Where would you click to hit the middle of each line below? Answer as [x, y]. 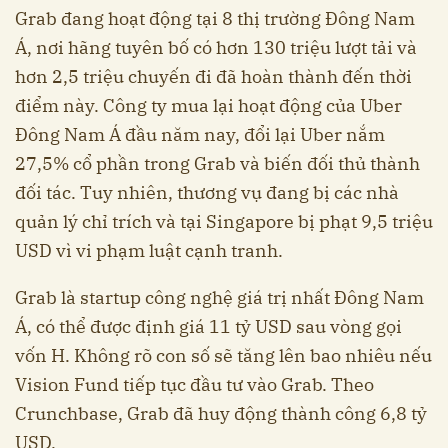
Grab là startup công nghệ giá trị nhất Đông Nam [219, 298]
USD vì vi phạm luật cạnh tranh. [149, 251]
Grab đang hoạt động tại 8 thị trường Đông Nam [215, 19]
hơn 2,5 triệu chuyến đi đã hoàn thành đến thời [213, 77]
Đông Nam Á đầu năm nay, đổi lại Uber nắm [200, 135]
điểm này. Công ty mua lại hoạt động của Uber [208, 106]
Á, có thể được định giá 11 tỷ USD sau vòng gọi [208, 327]
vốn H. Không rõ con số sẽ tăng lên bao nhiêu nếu [223, 356]
